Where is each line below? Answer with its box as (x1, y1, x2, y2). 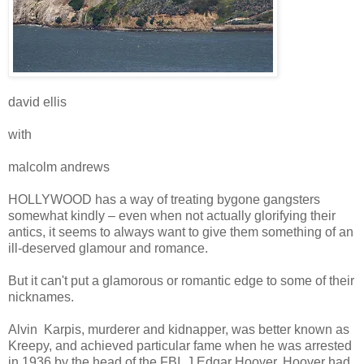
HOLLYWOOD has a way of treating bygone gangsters (8, 192, 320, 206)
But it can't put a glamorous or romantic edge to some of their (8, 273, 354, 288)
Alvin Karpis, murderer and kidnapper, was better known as (8, 322, 349, 336)
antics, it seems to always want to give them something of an (8, 224, 353, 239)
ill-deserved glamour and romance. (8, 240, 253, 255)
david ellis (8, 94, 67, 109)
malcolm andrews (8, 159, 110, 174)
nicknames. (8, 289, 74, 304)
